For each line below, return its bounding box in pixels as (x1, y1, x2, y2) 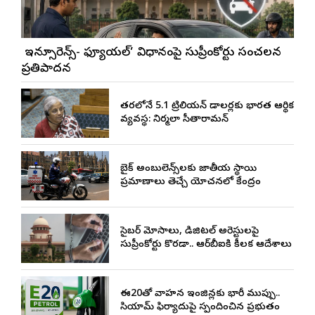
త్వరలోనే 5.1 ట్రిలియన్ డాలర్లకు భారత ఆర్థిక (120, 99, 294, 113)
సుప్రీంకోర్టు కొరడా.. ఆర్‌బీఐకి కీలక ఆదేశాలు (120, 238, 292, 252)
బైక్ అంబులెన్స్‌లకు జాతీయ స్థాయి (120, 162, 257, 176)
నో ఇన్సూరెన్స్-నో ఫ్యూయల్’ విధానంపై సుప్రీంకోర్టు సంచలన (21, 44, 281, 61)
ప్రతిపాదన (21, 60, 71, 77)
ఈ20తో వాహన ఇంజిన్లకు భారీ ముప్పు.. (120, 287, 280, 301)
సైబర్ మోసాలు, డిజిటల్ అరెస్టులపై (120, 224, 259, 238)
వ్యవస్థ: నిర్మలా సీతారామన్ (120, 112, 229, 127)
